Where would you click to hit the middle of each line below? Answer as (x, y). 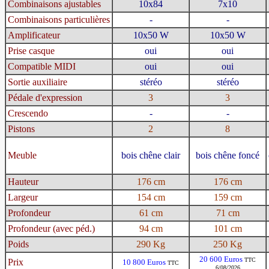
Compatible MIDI (42, 66)
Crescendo (28, 113)
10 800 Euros (145, 262)
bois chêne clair (151, 155)
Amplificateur (34, 35)
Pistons (21, 129)
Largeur (23, 197)
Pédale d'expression (45, 98)
